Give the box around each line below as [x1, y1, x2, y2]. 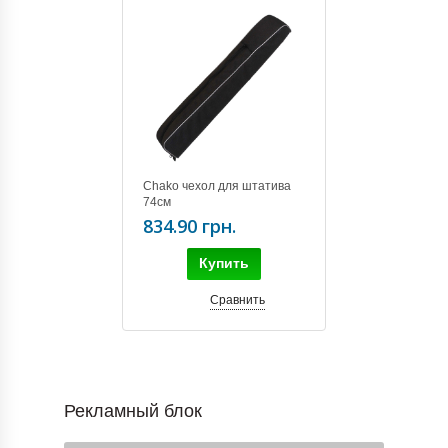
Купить [199, 254, 249, 271]
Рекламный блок [64, 400, 202, 421]
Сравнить [209, 292, 265, 307]
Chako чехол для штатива [143, 178, 291, 193]
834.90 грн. [143, 213, 236, 238]
